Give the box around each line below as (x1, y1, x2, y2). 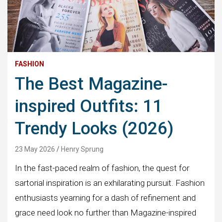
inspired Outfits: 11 (15, 96, 163, 116)
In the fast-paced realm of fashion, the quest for (15, 163, 189, 173)
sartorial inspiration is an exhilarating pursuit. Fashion (15, 177, 205, 188)
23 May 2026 (15, 145, 55, 153)
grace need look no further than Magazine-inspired (15, 207, 196, 218)
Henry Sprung (61, 145, 104, 153)
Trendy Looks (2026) (15, 118, 173, 139)
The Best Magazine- (15, 73, 167, 94)
